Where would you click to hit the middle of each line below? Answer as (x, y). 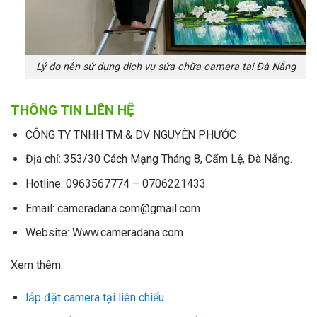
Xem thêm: (37, 265)
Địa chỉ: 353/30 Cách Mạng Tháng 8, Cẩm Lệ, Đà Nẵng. (158, 159)
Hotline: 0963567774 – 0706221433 (115, 183)
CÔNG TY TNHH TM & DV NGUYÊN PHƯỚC (131, 134)
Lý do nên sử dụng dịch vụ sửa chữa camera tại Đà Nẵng (166, 67)
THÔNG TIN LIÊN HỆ (73, 110)
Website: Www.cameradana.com (104, 233)
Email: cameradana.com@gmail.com (113, 208)
